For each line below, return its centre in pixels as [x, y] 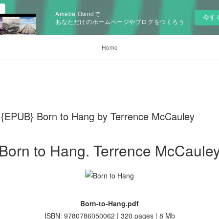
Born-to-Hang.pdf [109, 203]
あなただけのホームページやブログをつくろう [120, 21]
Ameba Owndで [78, 13]
